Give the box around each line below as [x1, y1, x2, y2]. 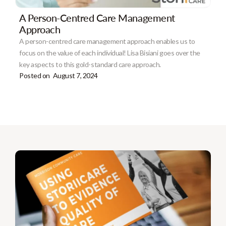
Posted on [19, 71, 50, 80]
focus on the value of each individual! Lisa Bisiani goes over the [19, 48, 200, 57]
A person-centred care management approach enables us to [19, 36, 195, 45]
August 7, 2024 [52, 71, 98, 80]
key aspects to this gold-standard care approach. [19, 60, 161, 69]
